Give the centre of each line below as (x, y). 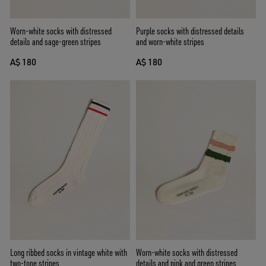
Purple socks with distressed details (190, 31)
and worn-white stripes (170, 41)
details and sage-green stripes (56, 41)
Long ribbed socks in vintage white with (69, 253)
